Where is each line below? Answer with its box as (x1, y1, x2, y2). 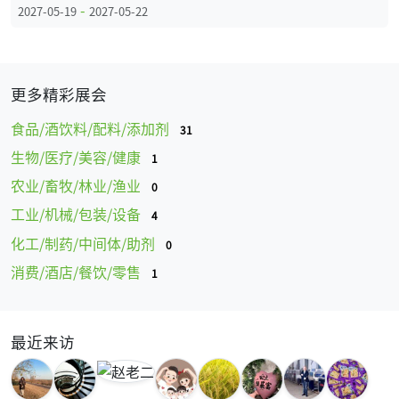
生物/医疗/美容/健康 (11, 146, 144, 168)
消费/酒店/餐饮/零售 (11, 260, 144, 282)
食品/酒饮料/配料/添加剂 (11, 117, 173, 139)
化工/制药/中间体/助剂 (11, 232, 159, 254)
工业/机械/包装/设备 (11, 203, 144, 225)
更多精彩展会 (11, 82, 107, 105)
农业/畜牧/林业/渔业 (11, 175, 144, 197)
